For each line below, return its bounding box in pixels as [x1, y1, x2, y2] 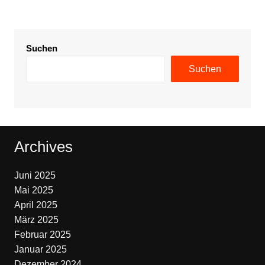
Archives [14, 138, 73, 156]
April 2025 [14, 200, 57, 210]
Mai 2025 [14, 185, 53, 195]
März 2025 [14, 215, 59, 225]
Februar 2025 [14, 230, 71, 240]
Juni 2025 [14, 170, 56, 180]
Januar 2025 [14, 244, 67, 254]
